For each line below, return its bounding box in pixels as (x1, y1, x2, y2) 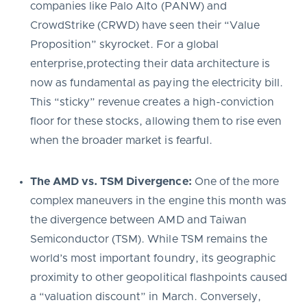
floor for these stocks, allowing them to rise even (30, 115, 282, 127)
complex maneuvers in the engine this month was (30, 195, 286, 206)
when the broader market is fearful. (30, 134, 212, 146)
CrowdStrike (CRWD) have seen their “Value (30, 19, 260, 31)
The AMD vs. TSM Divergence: (30, 175, 192, 187)
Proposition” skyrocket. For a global (30, 38, 219, 50)
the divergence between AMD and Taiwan (30, 214, 247, 225)
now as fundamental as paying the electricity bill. (30, 77, 283, 88)
